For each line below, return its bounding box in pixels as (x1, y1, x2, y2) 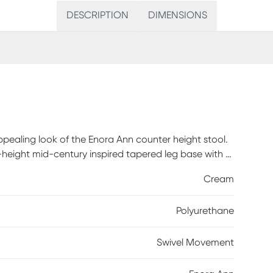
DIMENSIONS (147, 10, 207, 20)
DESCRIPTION (66, 10, 129, 20)
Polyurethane (176, 206, 234, 216)
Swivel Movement (157, 238, 234, 247)
